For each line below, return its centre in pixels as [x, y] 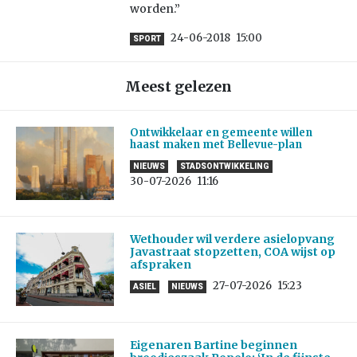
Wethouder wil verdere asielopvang [232, 239]
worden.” [155, 9]
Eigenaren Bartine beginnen [213, 345]
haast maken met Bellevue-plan [216, 145]
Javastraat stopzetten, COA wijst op [232, 252]
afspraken [160, 265]
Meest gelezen [178, 87]
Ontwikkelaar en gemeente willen [221, 133]
